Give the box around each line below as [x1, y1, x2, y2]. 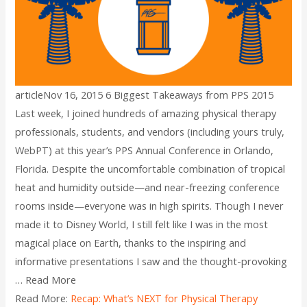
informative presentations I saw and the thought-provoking [15, 254, 288, 268]
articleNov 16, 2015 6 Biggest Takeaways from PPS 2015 [15, 87, 274, 101]
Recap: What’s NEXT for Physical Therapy [71, 291, 258, 305]
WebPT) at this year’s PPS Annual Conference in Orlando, [15, 143, 274, 157]
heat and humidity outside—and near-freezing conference [15, 180, 280, 194]
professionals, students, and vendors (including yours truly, [15, 124, 285, 138]
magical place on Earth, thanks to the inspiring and [15, 235, 247, 249]
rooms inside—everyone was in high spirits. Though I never [15, 198, 284, 212]
